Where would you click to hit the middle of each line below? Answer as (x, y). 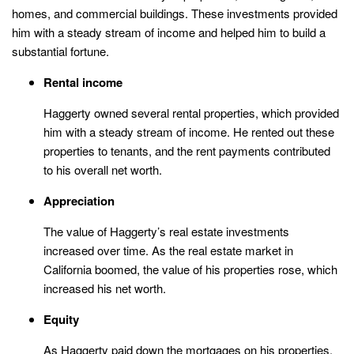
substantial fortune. (60, 51)
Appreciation (79, 201)
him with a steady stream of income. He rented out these (189, 132)
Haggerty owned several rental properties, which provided (191, 113)
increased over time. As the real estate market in (168, 250)
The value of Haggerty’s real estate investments (166, 232)
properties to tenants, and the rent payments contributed (187, 151)
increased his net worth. (105, 288)
